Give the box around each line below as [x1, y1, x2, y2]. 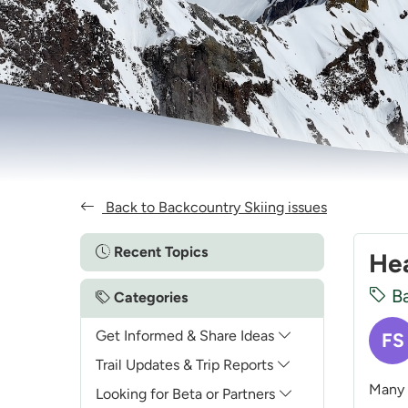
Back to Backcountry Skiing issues [102, 198, 327, 216]
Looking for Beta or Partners [96, 384, 279, 403]
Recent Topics [110, 242, 208, 260]
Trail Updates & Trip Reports [96, 355, 277, 373]
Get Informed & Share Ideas [96, 326, 278, 344]
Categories [110, 288, 188, 306]
